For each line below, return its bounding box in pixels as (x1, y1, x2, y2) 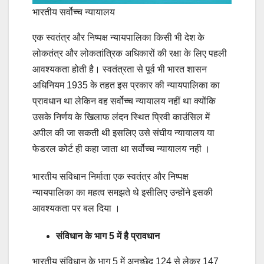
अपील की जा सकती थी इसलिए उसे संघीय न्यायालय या (32, 128, 214, 138)
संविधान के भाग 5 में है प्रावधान (56, 231, 160, 242)
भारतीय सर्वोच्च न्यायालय (32, 7, 115, 18)
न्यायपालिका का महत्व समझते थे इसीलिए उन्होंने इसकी (32, 187, 213, 198)
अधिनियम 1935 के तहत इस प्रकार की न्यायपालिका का (32, 80, 220, 91)
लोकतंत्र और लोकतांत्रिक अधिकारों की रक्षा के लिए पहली (32, 48, 227, 59)
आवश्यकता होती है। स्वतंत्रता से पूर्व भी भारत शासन (32, 64, 207, 75)
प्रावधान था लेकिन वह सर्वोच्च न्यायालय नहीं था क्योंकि (32, 96, 216, 107)
